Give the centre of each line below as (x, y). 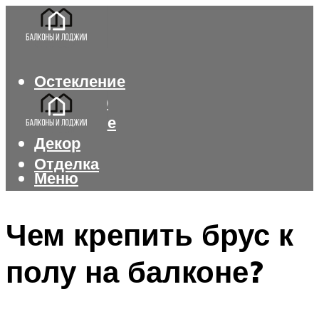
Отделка (67, 164)
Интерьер (71, 102)
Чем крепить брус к (150, 234)
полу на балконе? (135, 271)
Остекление (80, 81)
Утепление (75, 122)
